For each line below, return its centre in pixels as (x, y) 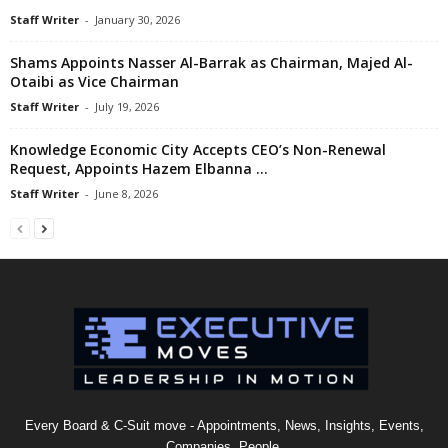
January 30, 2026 (137, 19)
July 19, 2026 (127, 106)
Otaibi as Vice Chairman (94, 81)
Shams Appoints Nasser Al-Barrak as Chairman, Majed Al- (211, 62)
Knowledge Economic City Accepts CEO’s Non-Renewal (198, 149)
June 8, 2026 (126, 193)
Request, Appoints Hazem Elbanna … (139, 168)
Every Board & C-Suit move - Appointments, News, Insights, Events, (224, 425)
